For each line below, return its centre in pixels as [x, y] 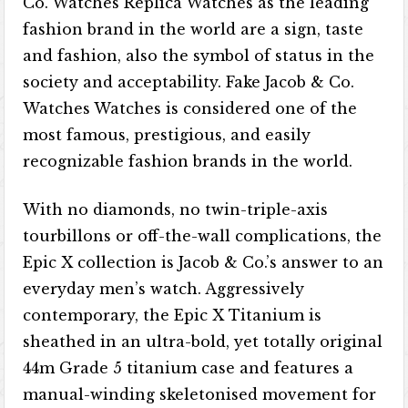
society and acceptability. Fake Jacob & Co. [189, 82]
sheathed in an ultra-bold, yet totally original [203, 342]
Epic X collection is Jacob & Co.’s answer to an [204, 262]
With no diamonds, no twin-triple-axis [176, 209]
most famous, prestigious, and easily [167, 135]
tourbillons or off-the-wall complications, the [203, 236]
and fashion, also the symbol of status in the [199, 56]
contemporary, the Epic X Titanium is [173, 315]
